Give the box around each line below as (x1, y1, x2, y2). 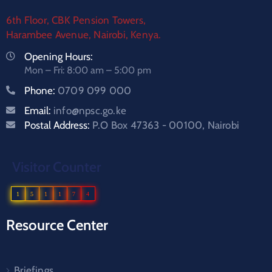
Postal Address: (24, 119, 92, 132)
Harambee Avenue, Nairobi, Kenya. (6, 29, 161, 41)
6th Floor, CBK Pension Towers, (6, 14, 146, 27)
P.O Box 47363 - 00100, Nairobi (92, 119, 239, 132)
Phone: (24, 84, 58, 97)
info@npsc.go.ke (53, 104, 126, 117)
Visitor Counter (12, 158, 101, 176)
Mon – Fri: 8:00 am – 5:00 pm (24, 64, 151, 76)
